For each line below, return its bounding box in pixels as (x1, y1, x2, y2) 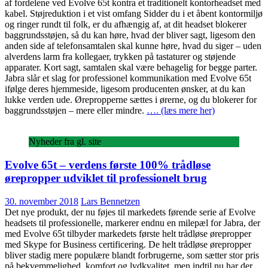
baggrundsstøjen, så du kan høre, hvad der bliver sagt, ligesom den (5, 30, 255, 41)
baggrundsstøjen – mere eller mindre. (5, 105, 147, 116)
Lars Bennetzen (81, 196, 140, 206)
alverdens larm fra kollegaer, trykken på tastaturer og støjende (5, 51, 236, 62)
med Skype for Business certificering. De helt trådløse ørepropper (5, 239, 251, 249)
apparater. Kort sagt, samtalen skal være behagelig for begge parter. (5, 62, 257, 73)
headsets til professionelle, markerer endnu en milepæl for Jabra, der (5, 217, 260, 228)
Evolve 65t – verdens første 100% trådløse (5, 159, 211, 172)
